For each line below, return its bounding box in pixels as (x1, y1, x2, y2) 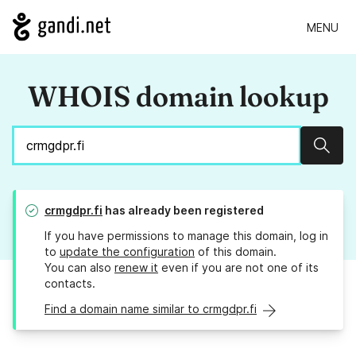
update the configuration (60, 245, 195, 259)
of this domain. (195, 245, 277, 259)
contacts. (44, 277, 95, 291)
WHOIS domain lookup (27, 79, 329, 114)
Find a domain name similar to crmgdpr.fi (44, 302, 257, 316)
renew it (114, 261, 158, 275)
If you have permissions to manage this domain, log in (44, 229, 328, 243)
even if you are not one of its (158, 261, 319, 275)
